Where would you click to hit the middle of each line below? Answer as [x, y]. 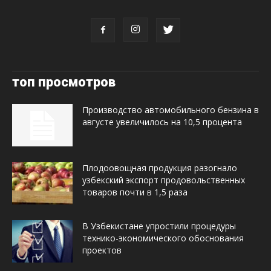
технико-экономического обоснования [163, 238]
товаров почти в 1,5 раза [135, 192]
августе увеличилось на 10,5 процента [162, 122]
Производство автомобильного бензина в [171, 110]
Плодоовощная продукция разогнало [160, 168]
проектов [102, 250]
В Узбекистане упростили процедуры [159, 226]
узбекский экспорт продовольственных [164, 180]
